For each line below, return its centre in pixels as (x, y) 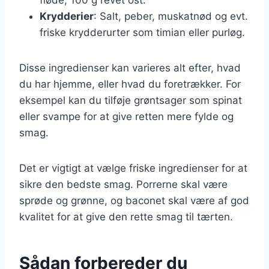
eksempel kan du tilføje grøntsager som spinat (131, 100)
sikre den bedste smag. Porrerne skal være (123, 184)
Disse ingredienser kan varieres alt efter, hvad (130, 68)
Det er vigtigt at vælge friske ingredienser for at (133, 168)
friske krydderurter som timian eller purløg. (142, 32)
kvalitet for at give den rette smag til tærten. (126, 216)
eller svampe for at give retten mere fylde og (126, 116)
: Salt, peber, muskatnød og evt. (171, 16)
